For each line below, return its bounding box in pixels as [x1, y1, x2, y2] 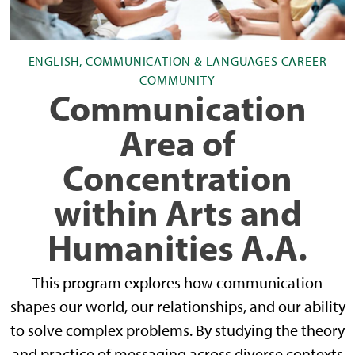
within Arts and [53, 189, 302, 235]
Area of [120, 120, 235, 165]
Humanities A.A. [48, 224, 307, 269]
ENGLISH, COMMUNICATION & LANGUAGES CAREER [28, 53, 327, 69]
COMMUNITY [139, 72, 216, 88]
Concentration [63, 155, 292, 200]
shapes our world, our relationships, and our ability [10, 296, 345, 316]
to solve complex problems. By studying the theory [10, 320, 345, 340]
